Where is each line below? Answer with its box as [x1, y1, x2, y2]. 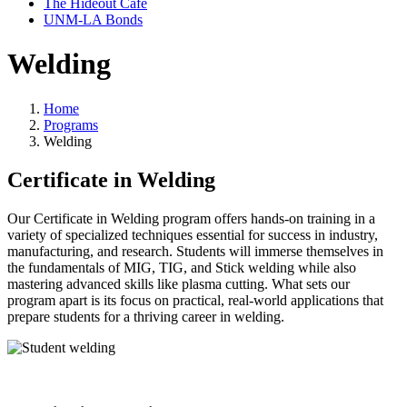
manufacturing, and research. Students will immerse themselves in [7, 243, 383, 259]
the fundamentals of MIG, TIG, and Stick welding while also [7, 259, 356, 275]
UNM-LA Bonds [44, 12, 143, 27]
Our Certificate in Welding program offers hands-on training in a [7, 210, 375, 226]
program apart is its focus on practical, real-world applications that [7, 292, 383, 308]
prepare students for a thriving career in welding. [7, 308, 284, 324]
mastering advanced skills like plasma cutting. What [7, 275, 303, 292]
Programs [44, 116, 98, 133]
